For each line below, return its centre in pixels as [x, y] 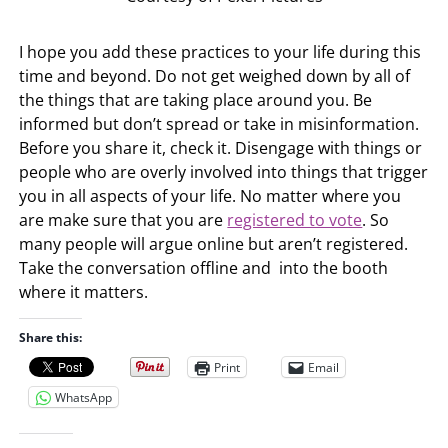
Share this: [51, 338]
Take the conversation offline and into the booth [204, 268]
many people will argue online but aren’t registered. [214, 244]
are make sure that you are [123, 220]
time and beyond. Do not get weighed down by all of [215, 76]
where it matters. [84, 292]
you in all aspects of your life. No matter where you [210, 196]
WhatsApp [84, 397]
